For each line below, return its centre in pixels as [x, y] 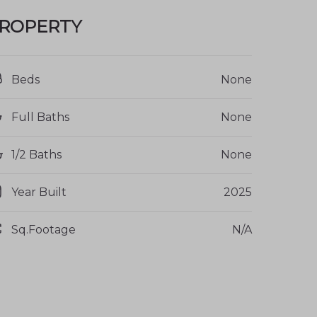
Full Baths [40, 117]
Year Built [39, 192]
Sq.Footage [44, 229]
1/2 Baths [36, 154]
